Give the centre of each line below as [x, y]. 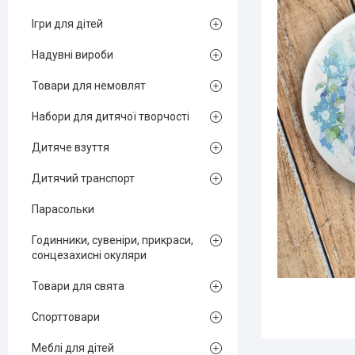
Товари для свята [78, 286]
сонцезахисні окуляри [89, 255]
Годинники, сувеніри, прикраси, [113, 240]
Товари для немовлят [89, 86]
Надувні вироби [73, 55]
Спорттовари [66, 317]
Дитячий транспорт [83, 178]
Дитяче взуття [71, 147]
